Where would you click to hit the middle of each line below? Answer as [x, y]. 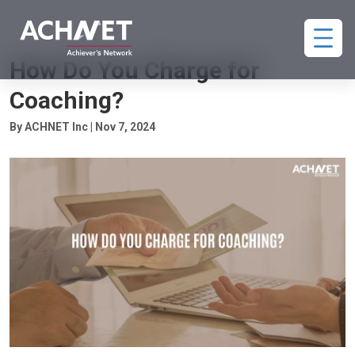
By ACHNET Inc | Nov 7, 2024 [82, 127]
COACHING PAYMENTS [68, 40]
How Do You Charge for [135, 70]
